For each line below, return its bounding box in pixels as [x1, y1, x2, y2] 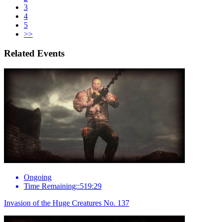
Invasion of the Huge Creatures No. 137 [4, 198, 129, 207]
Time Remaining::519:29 [24, 181, 102, 190]
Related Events [4, 48, 64, 58]
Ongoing [24, 172, 52, 181]
